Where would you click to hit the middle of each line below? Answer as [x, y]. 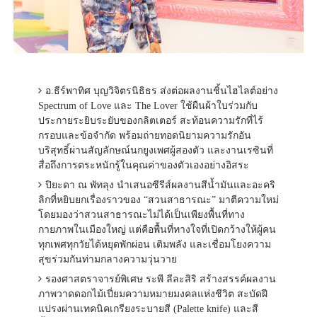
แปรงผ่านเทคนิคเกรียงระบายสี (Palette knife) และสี [148, 309]
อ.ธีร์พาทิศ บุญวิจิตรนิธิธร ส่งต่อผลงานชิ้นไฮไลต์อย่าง [161, 91]
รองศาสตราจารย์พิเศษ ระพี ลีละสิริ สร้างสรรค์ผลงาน [160, 279]
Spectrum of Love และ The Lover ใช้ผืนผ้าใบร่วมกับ [148, 106]
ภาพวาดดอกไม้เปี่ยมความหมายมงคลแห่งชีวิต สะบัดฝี [152, 294]
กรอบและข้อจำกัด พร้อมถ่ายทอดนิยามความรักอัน [144, 136]
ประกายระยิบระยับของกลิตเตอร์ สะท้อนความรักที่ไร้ [150, 121]
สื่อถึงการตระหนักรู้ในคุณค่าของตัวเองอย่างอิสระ [143, 166]
